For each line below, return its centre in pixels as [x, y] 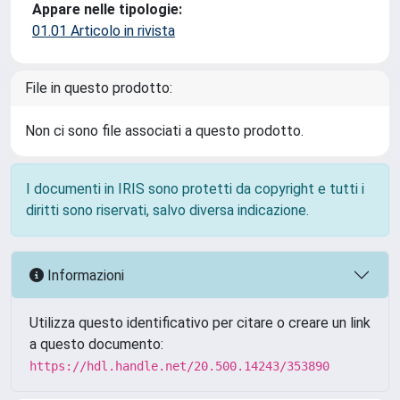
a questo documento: [96, 344]
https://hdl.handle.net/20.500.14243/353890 [179, 366]
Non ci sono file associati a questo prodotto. [164, 131]
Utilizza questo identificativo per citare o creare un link [200, 323]
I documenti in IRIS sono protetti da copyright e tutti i [195, 189]
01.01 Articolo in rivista [104, 31]
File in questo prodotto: [99, 88]
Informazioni [84, 275]
